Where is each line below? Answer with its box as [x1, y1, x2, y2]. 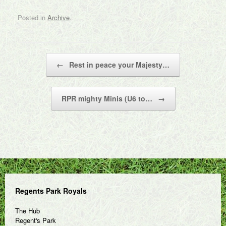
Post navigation [18, 52, 63, 63]
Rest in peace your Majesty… [67, 59, 169, 70]
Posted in [18, 12, 47, 22]
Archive [47, 12, 70, 22]
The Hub [15, 205, 40, 215]
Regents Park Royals [15, 185, 87, 196]
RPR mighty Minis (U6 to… [61, 93, 154, 103]
